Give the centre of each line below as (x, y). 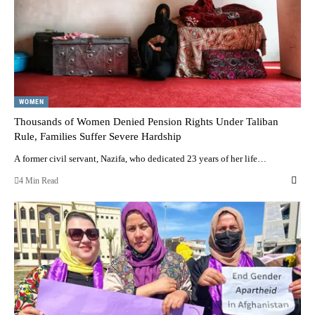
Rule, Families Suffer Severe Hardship (98, 136)
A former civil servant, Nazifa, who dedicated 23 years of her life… (140, 158)
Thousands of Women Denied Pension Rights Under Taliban (146, 121)
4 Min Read (39, 180)
